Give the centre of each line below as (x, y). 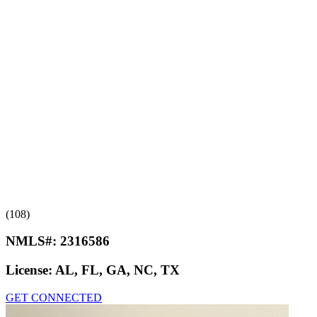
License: (30, 270)
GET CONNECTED (54, 297)
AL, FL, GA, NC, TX (117, 270)
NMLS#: (33, 241)
